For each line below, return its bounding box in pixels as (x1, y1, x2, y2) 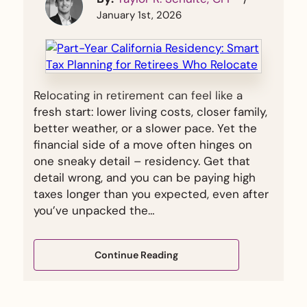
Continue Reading (95, 249, 178, 261)
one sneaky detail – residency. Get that (34, 153, 250, 169)
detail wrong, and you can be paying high (34, 170, 256, 185)
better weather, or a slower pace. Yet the (34, 121, 257, 136)
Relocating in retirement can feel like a (34, 88, 243, 103)
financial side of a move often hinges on (34, 137, 252, 152)
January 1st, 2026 (97, 8, 182, 22)
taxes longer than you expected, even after (34, 186, 269, 201)
